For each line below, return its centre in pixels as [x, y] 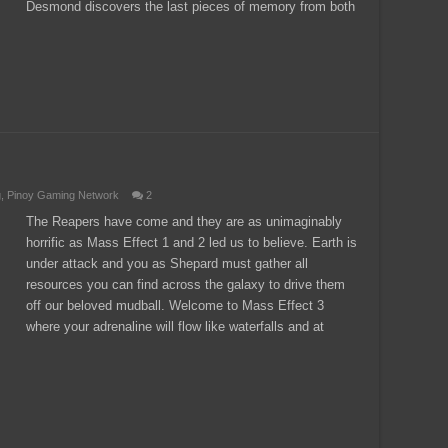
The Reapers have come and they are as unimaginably [184, 221]
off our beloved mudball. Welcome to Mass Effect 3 [175, 305]
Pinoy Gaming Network [63, 195]
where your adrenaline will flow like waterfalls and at [175, 326]
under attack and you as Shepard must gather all [167, 263]
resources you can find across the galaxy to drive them [185, 284]
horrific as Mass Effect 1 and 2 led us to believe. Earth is [191, 242]
